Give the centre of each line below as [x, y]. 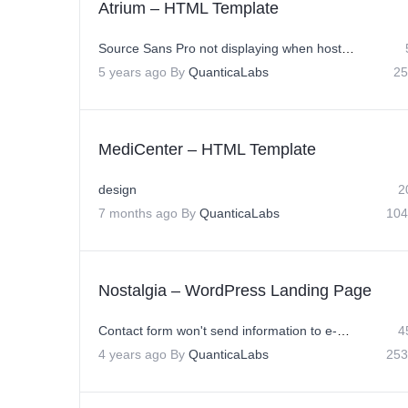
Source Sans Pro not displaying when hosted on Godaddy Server [348, 48]
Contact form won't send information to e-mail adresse [343, 331]
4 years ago [133, 354]
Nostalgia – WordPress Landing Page [235, 291]
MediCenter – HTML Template [207, 149]
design [117, 189]
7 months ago [138, 213]
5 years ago [133, 72]
